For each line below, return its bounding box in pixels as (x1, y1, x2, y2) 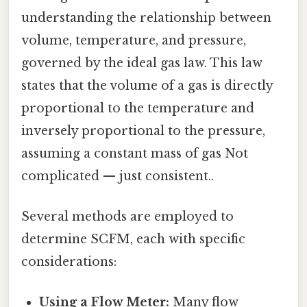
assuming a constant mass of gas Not (21, 145, 248, 161)
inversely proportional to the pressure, (21, 123, 265, 138)
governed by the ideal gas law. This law (21, 55, 262, 71)
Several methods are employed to (21, 208, 234, 224)
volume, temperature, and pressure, (21, 32, 246, 48)
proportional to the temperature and (21, 100, 254, 116)
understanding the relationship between (21, 10, 271, 25)
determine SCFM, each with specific (21, 231, 245, 247)
